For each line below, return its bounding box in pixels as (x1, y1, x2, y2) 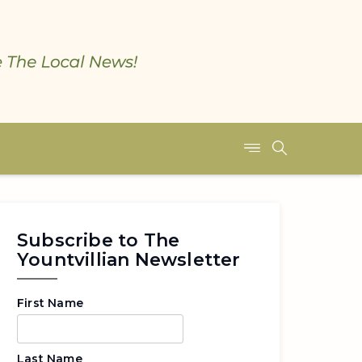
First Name (17, 296, 83, 310)
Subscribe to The (17, 229, 180, 251)
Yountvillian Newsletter (17, 249, 241, 271)
